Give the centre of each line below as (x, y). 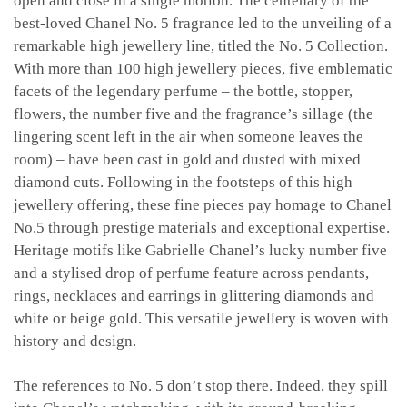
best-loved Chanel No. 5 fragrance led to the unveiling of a (203, 23)
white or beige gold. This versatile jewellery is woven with (201, 318)
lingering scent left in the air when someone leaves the (189, 136)
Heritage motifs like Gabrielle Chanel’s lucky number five (200, 250)
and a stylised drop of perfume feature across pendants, (191, 273)
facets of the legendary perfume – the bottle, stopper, (183, 91)
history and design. (75, 341)
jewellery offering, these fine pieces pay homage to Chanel (203, 204)
